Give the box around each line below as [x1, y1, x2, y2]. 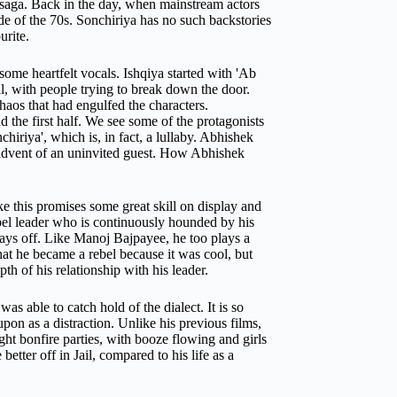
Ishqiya [123, 66, 164, 81]
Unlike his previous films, [118, 315, 261, 331]
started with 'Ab [164, 66, 256, 81]
